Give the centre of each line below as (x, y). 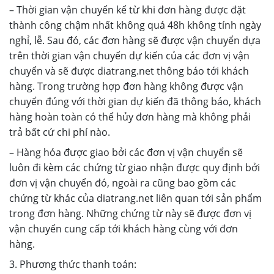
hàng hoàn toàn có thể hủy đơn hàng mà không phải (130, 117)
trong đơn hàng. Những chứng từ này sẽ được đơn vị (130, 213)
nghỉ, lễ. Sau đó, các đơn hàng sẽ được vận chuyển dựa (135, 40)
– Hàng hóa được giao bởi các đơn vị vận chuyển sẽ (126, 152)
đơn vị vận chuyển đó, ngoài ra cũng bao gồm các (123, 183)
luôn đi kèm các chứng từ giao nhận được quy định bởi (135, 168)
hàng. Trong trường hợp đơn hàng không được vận (126, 86)
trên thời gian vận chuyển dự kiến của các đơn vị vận (129, 56)
